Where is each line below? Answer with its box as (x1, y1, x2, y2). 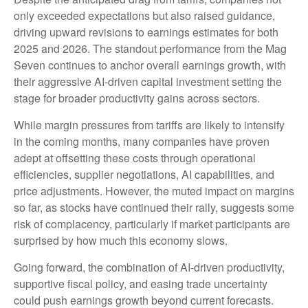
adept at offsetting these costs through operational (14, 150, 256, 166)
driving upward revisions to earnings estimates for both (14, 24, 278, 41)
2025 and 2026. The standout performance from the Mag (14, 41, 287, 57)
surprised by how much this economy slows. (14, 232, 228, 249)
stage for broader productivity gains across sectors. (14, 90, 260, 107)
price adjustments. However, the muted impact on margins (14, 183, 294, 199)
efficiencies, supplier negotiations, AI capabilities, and (14, 166, 274, 183)
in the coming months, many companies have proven (14, 133, 269, 150)
